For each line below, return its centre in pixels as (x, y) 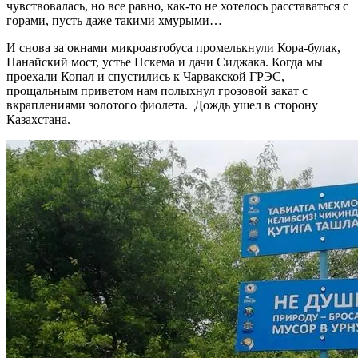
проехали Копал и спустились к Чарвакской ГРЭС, (145, 76)
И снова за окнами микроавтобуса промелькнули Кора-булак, (173, 47)
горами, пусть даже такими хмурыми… (114, 20)
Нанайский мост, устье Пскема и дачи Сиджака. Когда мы (165, 62)
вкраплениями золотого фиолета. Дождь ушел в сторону (162, 105)
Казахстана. (42, 119)
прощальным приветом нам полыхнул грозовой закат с (157, 90)
